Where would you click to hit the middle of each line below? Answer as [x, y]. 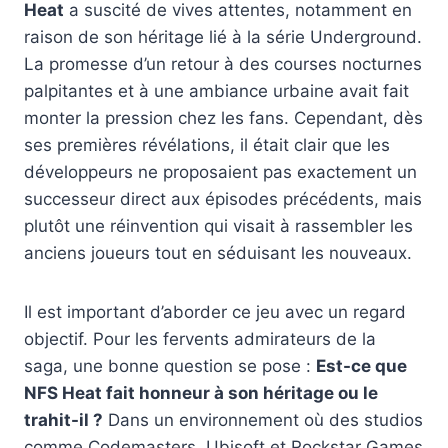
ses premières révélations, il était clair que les [207, 144]
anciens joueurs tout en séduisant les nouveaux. [218, 252]
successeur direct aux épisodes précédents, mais [223, 198]
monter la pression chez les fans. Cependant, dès [223, 117]
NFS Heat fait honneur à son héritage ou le [201, 392]
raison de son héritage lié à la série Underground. [223, 36]
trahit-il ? [63, 419]
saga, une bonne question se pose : [170, 365]
